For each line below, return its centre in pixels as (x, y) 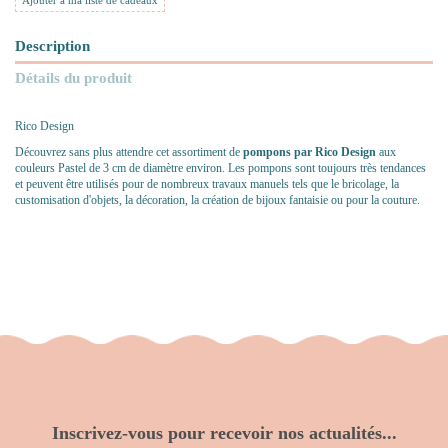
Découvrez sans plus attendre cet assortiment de (127, 151)
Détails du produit (73, 78)
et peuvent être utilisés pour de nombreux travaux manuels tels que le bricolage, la (207, 183)
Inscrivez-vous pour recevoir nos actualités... (224, 433)
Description (52, 45)
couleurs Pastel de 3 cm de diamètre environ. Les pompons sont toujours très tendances (220, 167)
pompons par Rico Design (308, 151)
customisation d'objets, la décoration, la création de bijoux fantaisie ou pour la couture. (219, 199)
